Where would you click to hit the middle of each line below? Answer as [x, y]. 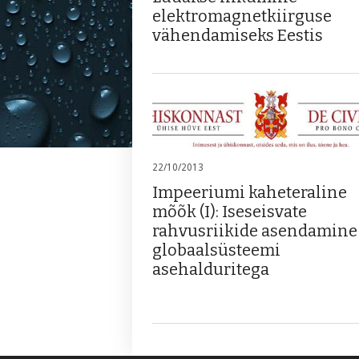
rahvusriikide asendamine [255, 231]
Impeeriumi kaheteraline [250, 193]
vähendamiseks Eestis [238, 36]
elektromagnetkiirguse [242, 16]
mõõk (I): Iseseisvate [230, 212]
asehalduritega [211, 270]
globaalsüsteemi [216, 250]
